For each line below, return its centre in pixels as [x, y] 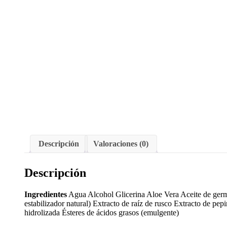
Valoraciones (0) [121, 143]
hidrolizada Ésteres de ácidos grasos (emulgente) [102, 212]
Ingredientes [46, 194]
